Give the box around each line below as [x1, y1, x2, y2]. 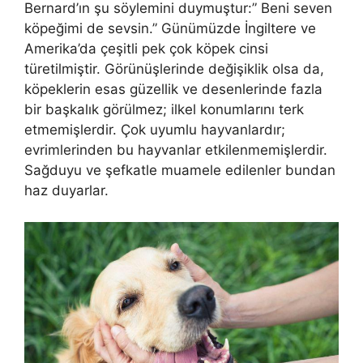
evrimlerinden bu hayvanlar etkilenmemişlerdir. [24, 142, 327, 159]
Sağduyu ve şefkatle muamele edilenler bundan [24, 162, 335, 179]
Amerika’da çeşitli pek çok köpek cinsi [24, 41, 268, 58]
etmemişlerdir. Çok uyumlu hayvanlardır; [24, 122, 285, 139]
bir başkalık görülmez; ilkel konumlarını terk [24, 101, 304, 118]
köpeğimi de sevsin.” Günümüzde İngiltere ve [24, 20, 316, 37]
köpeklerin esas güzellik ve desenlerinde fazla [24, 81, 322, 98]
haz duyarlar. [24, 182, 109, 199]
